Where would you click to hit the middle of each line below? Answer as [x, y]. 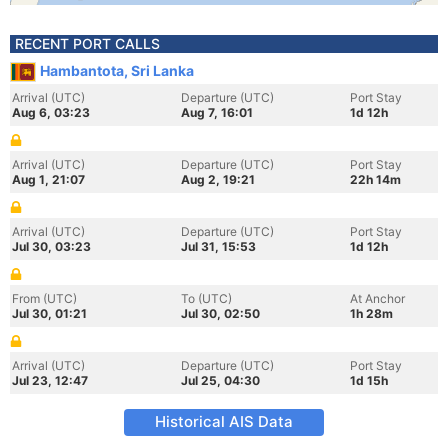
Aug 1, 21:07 [48, 179]
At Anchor [377, 298]
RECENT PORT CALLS [87, 43]
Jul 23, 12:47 [50, 380]
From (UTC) [44, 298]
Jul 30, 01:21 [49, 313]
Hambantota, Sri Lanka [117, 70]
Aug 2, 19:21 [218, 179]
